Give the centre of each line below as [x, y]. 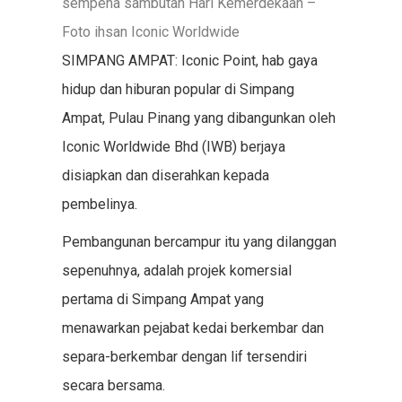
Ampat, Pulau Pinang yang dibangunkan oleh [198, 118]
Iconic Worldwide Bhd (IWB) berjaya [173, 147]
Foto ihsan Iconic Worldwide [150, 32]
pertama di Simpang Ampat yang [162, 299]
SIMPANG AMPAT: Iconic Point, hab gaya [189, 61]
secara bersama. [113, 385]
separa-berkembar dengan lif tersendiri [184, 357]
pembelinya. [99, 204]
